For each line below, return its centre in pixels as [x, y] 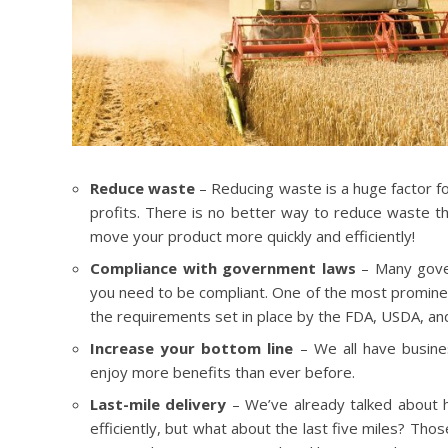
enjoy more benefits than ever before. [222, 372]
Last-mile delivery [158, 404]
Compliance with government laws [223, 268]
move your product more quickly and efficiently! [252, 236]
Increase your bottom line [195, 348]
